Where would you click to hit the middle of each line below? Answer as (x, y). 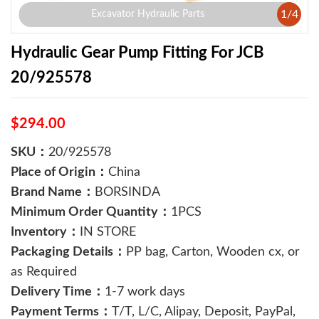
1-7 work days (145, 292)
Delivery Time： (58, 292)
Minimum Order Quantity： (91, 212)
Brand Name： (53, 192)
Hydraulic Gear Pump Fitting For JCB (137, 53)
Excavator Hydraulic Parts (147, 14)
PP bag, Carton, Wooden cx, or (213, 252)
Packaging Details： (68, 252)
